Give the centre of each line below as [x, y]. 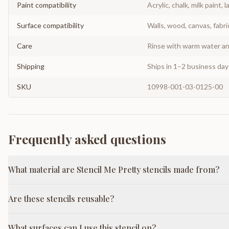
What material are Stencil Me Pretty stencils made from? [114, 169]
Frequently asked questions [87, 139]
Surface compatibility [50, 25]
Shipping [31, 66]
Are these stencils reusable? [61, 199]
